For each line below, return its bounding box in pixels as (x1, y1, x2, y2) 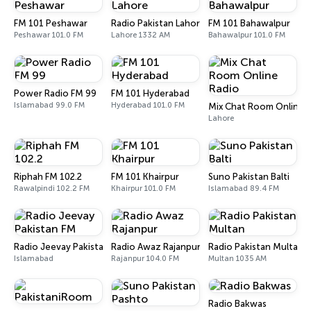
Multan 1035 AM (208, 254, 267, 263)
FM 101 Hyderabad (111, 88, 190, 99)
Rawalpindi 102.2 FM (14, 184, 90, 193)
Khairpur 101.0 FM (111, 184, 176, 193)
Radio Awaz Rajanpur (111, 242, 201, 252)
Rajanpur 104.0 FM (111, 254, 179, 263)
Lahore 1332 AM (111, 31, 170, 40)
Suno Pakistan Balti (208, 171, 289, 182)
